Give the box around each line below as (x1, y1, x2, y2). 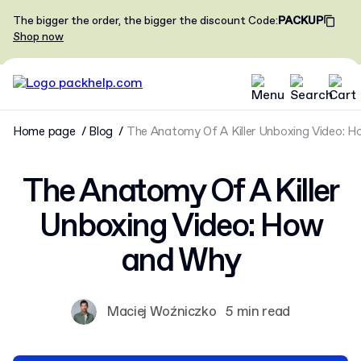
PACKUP (278, 14, 323, 28)
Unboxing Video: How (39, 205, 322, 249)
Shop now (13, 30, 64, 44)
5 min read (226, 302, 291, 322)
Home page (13, 124, 76, 140)
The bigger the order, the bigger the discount (13, 14, 246, 28)
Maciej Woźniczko (106, 302, 217, 322)
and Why (120, 240, 241, 284)
